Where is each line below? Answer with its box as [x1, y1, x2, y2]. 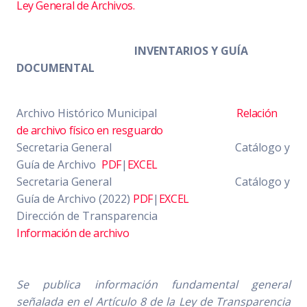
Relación [236, 105, 278, 121]
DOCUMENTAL [16, 60, 95, 75]
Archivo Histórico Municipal [16, 105, 236, 121]
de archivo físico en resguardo [16, 122, 164, 138]
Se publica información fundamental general [16, 276, 291, 292]
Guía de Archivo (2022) [16, 191, 133, 206]
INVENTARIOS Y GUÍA [134, 42, 248, 58]
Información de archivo [16, 225, 130, 241]
